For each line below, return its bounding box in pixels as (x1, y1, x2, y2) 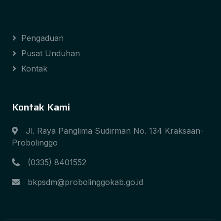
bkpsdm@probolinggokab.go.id (28, 177, 143, 187)
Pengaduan (21, 33, 64, 43)
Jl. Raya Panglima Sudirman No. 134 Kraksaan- (26, 126, 204, 136)
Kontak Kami (12, 99, 70, 115)
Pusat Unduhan (21, 48, 80, 59)
